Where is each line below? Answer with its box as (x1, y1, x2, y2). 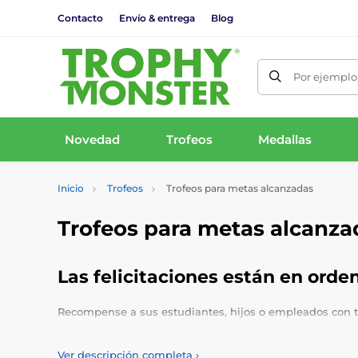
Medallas (258, 131, 312, 147)
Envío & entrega (119, 11, 195, 24)
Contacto (58, 11, 103, 24)
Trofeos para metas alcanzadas (164, 182, 313, 194)
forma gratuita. (58, 320, 137, 333)
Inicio (58, 182, 84, 194)
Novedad (64, 131, 120, 147)
